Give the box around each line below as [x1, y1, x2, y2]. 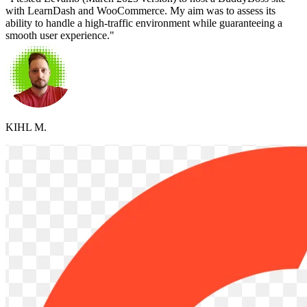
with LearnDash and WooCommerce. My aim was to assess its [5, 4, 275, 16]
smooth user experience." [5, 29, 114, 41]
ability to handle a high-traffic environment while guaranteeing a [5, 16, 282, 29]
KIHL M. [5, 121, 47, 133]
